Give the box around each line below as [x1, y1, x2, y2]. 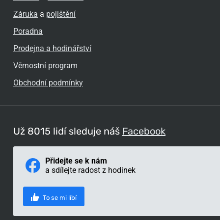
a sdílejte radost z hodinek [45, 165, 136, 175]
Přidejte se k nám [45, 156, 107, 165]
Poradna [13, 27, 43, 36]
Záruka [13, 9, 38, 19]
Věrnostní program [13, 61, 78, 70]
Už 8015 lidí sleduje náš [13, 125, 122, 137]
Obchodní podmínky [13, 78, 83, 87]
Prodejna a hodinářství [13, 44, 91, 53]
